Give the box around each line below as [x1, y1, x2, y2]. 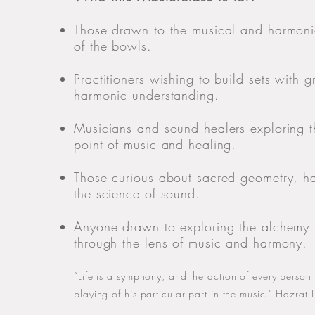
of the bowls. [74, 37, 152, 54]
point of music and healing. [74, 136, 237, 153]
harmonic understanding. [74, 86, 219, 103]
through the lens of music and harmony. [74, 234, 308, 251]
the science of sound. [74, 185, 205, 202]
